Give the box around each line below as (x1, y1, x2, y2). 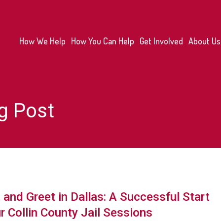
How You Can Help (71, 35, 134, 46)
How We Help (19, 35, 66, 46)
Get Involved (140, 35, 183, 46)
